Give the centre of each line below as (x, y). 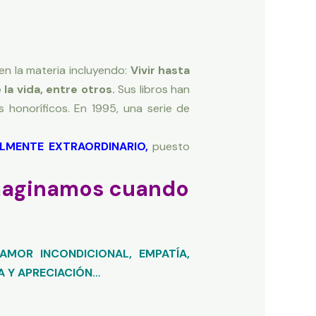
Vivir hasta (160, 71)
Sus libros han (154, 90)
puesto (169, 147)
